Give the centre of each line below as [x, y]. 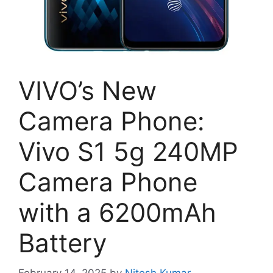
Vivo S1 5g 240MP [128, 151]
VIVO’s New [87, 90]
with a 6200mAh [117, 212]
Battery [62, 243]
